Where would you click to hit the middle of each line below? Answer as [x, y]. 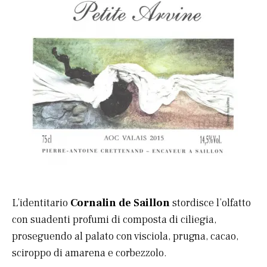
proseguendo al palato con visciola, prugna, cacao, [125, 237]
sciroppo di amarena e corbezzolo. [89, 253]
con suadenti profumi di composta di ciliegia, [114, 220]
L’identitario [41, 203]
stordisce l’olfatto [210, 203]
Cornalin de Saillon [120, 203]
